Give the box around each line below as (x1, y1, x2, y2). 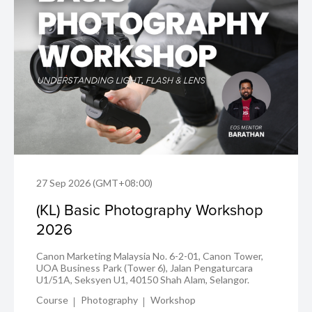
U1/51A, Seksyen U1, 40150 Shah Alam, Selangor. (36, 274, 249, 286)
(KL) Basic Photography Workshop (36, 198, 263, 221)
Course (36, 294, 68, 306)
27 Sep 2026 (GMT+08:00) (36, 177, 153, 189)
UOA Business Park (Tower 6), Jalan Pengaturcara (36, 262, 253, 274)
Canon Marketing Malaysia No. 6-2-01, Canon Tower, (36, 250, 263, 263)
